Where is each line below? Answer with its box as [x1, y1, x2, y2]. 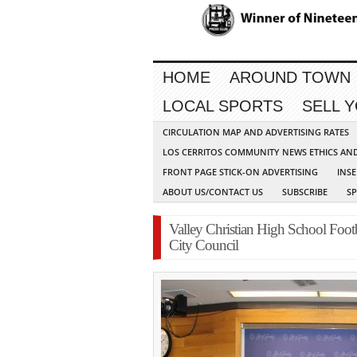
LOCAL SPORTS [163, 97, 283, 116]
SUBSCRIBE [282, 186, 328, 198]
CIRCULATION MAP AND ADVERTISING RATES [163, 126, 349, 139]
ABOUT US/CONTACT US [163, 186, 263, 198]
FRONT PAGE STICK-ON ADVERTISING [163, 166, 318, 178]
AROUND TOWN [229, 69, 351, 87]
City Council [169, 237, 238, 254]
